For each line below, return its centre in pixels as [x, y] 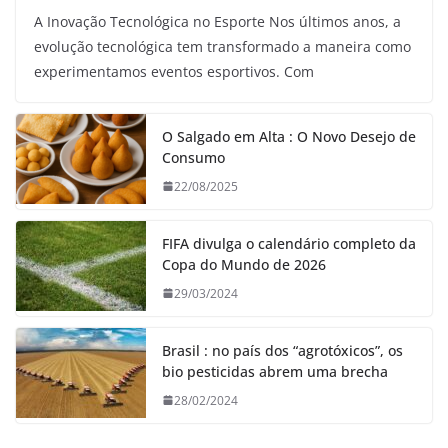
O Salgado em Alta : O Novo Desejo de [289, 136]
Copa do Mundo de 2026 [244, 264]
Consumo [193, 157]
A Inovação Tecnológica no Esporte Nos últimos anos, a [217, 21]
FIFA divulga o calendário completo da [289, 243]
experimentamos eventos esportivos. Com [174, 71]
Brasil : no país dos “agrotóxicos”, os [282, 350]
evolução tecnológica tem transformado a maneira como [222, 46]
